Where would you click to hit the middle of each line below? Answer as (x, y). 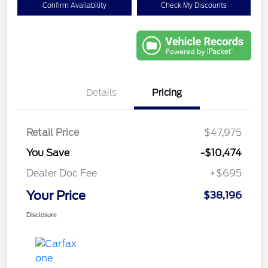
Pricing (167, 93)
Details (101, 93)
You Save (48, 153)
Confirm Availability (74, 6)
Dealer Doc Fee (62, 173)
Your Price (56, 196)
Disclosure (42, 215)
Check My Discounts (194, 6)
